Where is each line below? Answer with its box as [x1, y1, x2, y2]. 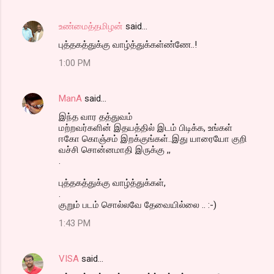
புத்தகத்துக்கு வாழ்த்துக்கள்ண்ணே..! [59, 39, 197, 50]
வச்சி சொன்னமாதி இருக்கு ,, [59, 144, 171, 155]
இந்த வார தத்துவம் [59, 111, 133, 122]
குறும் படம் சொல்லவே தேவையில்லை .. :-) [59, 199, 217, 210]
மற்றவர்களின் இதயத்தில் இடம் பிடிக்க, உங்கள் [59, 122, 232, 133]
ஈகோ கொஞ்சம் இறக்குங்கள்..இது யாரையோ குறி [59, 133, 247, 144]
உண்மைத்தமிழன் [59, 20, 123, 32]
